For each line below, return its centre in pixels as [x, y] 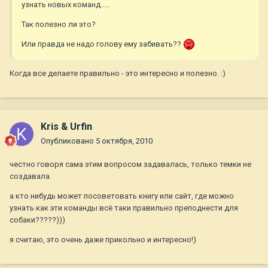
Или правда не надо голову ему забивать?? [102, 44]
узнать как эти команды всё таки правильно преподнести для [124, 208]
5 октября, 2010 [124, 141]
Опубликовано [68, 141]
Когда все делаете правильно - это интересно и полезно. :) [118, 74]
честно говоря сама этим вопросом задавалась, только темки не [130, 165]
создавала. [31, 176]
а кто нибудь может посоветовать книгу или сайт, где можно [122, 196]
